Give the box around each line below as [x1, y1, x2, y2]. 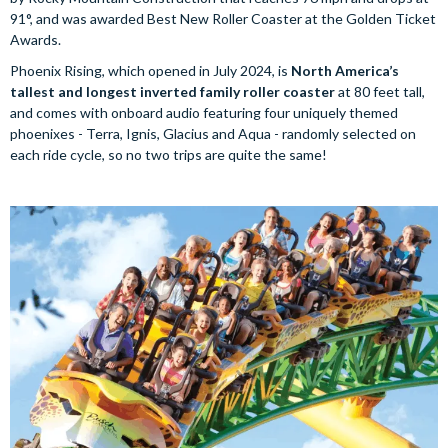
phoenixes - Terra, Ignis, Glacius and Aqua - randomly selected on [10, 124, 416, 142]
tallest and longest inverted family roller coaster [10, 82, 335, 100]
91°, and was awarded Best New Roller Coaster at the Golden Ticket [10, 9, 436, 27]
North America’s [291, 61, 399, 79]
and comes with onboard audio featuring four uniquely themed [10, 103, 398, 121]
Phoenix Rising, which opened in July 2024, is [10, 61, 291, 79]
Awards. [10, 30, 61, 48]
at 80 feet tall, [335, 82, 425, 100]
